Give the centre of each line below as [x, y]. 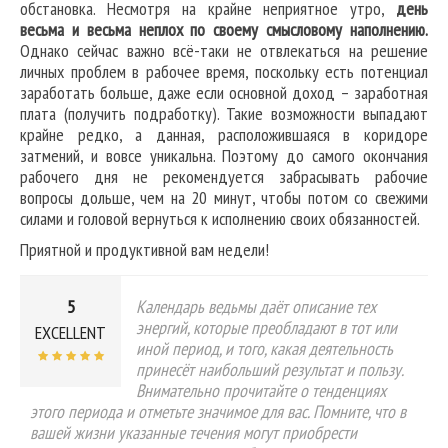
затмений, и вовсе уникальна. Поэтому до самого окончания [224, 156]
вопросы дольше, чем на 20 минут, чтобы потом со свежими [224, 198]
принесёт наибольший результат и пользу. [269, 370]
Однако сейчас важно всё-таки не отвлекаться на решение [224, 51]
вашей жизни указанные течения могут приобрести [193, 433]
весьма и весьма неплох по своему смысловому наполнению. [224, 30]
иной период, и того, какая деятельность [264, 349]
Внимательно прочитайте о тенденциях [261, 391]
